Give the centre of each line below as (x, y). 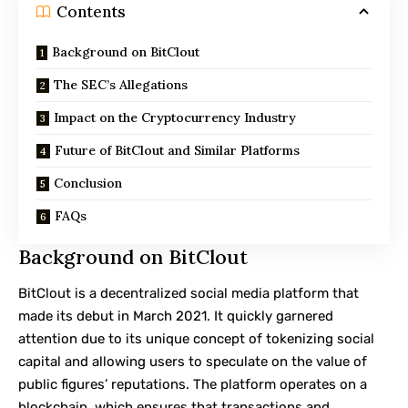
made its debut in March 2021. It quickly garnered (176, 316)
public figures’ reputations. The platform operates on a (193, 384)
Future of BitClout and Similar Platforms (177, 151)
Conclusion (88, 184)
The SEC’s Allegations (121, 85)
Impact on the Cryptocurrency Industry (175, 118)
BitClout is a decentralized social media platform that (189, 293)
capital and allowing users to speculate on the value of (193, 361)
